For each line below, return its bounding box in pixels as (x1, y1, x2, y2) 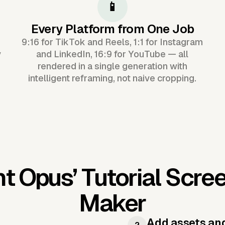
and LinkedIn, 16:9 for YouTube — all (36, 48, 189, 59)
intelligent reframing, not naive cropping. (28, 72, 197, 83)
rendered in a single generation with (37, 60, 187, 71)
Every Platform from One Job (31, 22, 194, 36)
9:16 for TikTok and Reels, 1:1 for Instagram (22, 36, 203, 47)
